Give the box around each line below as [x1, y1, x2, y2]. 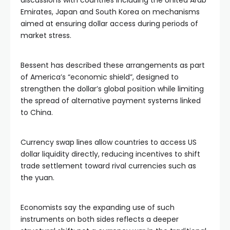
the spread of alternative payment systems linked [21, 95, 201, 106]
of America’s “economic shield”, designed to [21, 72, 179, 82]
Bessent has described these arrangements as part [21, 60, 205, 70]
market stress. [21, 30, 71, 41]
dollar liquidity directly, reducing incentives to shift [21, 149, 200, 159]
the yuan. [21, 172, 54, 183]
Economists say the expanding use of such [21, 202, 175, 213]
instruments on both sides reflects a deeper [21, 214, 179, 224]
